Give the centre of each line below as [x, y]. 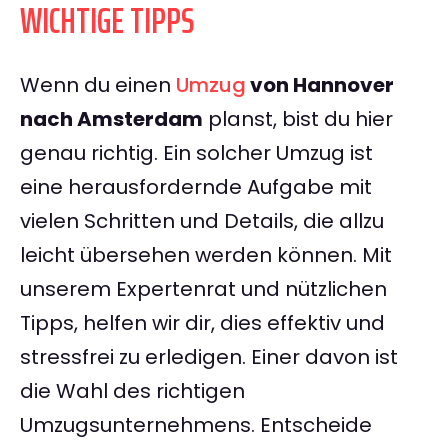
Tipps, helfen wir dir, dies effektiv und [202, 323]
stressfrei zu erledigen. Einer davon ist [209, 357]
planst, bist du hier [298, 119]
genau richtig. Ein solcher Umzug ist [196, 153]
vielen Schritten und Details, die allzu [202, 221]
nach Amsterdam [111, 119]
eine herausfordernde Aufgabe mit [196, 187]
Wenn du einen [98, 85]
